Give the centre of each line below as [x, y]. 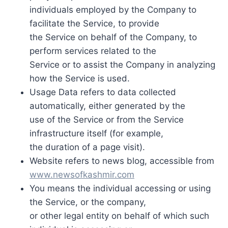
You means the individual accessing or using [120, 188]
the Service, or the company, [88, 202]
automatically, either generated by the [107, 106]
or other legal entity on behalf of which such [119, 216]
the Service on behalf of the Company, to [113, 37]
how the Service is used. [80, 78]
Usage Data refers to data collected [103, 92]
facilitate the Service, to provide [94, 23]
